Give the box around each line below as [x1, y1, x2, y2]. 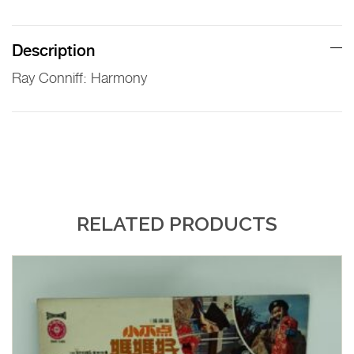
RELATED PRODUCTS [77, 212, 277, 236]
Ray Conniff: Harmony [12, 72, 147, 87]
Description [12, 43, 95, 60]
